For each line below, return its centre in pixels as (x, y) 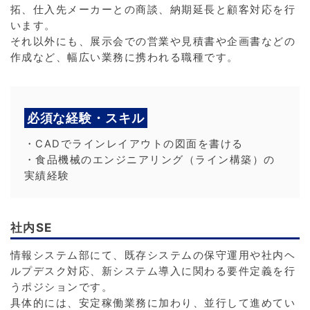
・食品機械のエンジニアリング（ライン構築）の (149, 160)
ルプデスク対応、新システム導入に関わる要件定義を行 (153, 272)
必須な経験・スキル (85, 118)
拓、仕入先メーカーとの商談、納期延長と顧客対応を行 (153, 10)
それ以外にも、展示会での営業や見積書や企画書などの (153, 42)
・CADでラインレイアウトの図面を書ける (134, 144)
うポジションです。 (62, 288)
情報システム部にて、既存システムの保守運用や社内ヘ (153, 256)
